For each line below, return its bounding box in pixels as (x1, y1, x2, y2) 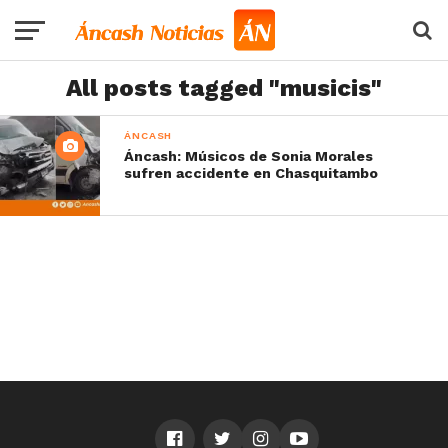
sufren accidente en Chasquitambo (124, 165, 379, 181)
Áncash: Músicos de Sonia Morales (124, 148, 374, 164)
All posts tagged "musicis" (66, 74, 382, 102)
